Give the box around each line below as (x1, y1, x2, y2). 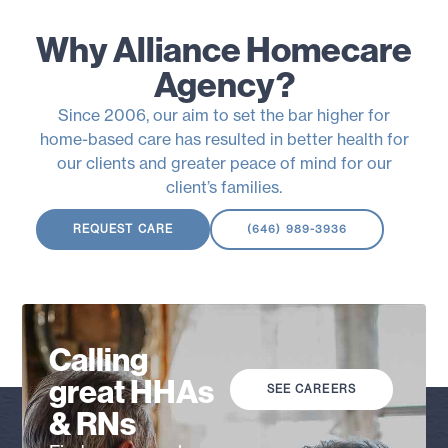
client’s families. (166, 176, 282, 197)
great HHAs (49, 372, 215, 411)
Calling (49, 340, 149, 379)
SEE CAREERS (266, 381, 356, 396)
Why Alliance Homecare (36, 28, 412, 71)
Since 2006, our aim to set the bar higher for (58, 104, 390, 125)
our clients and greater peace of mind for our (56, 152, 392, 173)
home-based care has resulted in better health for (39, 128, 409, 149)
